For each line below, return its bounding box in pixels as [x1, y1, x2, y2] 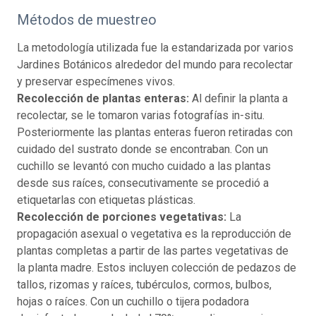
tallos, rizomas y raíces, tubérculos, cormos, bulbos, [17, 278, 272, 292]
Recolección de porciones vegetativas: [17, 210, 226, 224]
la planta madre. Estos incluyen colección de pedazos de [17, 261, 296, 275]
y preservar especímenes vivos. [17, 75, 175, 89]
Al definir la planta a [189, 92, 288, 106]
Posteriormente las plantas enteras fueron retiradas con [17, 126, 293, 140]
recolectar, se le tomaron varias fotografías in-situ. [17, 109, 265, 123]
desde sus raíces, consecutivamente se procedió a [17, 176, 269, 190]
